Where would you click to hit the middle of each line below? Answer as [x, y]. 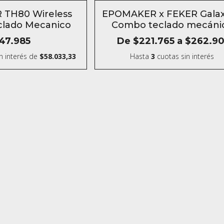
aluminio [172, 36]
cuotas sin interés [184, 56]
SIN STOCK [124, 9]
